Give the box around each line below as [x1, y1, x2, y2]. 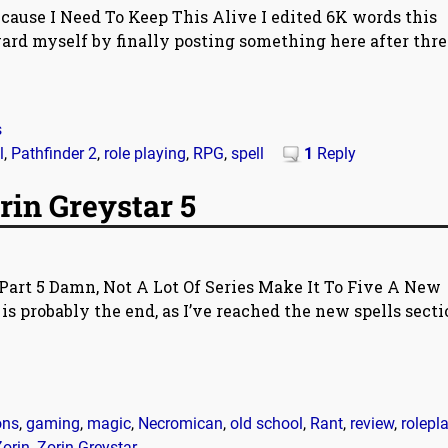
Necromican [138, 413, 223, 433]
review [350, 413, 394, 433]
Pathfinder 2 [11, 144, 97, 164]
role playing [104, 144, 186, 164]
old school [230, 413, 303, 433]
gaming [26, 413, 80, 433]
